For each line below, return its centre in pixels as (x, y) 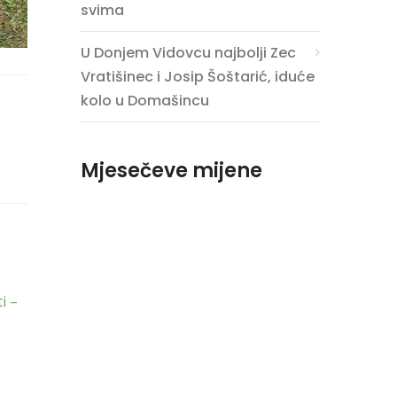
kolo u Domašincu (145, 101)
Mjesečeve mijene (171, 171)
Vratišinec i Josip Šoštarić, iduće (198, 77)
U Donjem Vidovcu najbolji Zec (188, 53)
